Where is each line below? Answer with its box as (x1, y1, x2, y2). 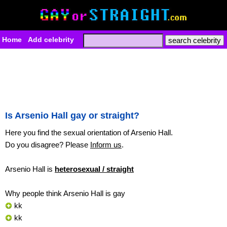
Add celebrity (28, 35, 74, 44)
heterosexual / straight (55, 165, 134, 173)
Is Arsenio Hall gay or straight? (5, 110, 139, 121)
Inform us (90, 140, 122, 149)
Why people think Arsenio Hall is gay (5, 189, 125, 198)
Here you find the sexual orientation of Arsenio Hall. (5, 128, 173, 137)
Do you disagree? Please (5, 140, 90, 149)
